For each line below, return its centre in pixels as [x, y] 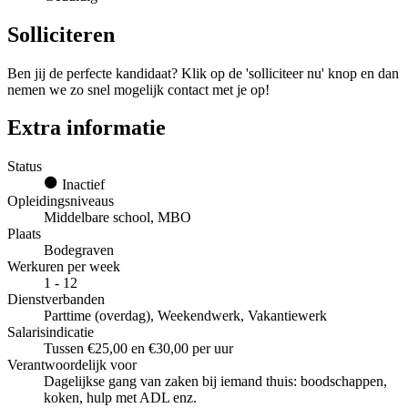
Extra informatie [87, 128]
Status [25, 167]
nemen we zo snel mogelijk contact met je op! [138, 89]
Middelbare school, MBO [117, 218]
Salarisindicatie [51, 332]
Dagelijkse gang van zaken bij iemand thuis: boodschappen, [215, 382]
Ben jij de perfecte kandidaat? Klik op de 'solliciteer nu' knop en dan [203, 73]
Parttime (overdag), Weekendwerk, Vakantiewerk [185, 316]
